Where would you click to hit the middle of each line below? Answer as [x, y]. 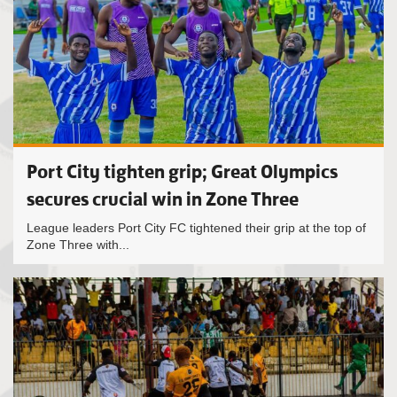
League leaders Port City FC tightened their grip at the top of [196, 228]
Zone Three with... [78, 245]
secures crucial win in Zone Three [163, 199]
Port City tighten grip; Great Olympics [182, 171]
